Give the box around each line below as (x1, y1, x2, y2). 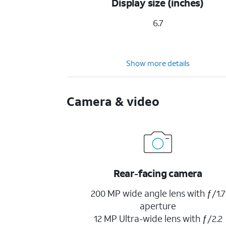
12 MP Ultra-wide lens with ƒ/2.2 (93, 212, 222, 224)
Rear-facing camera (113, 166, 202, 180)
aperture (140, 200, 177, 212)
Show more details (126, 58, 190, 68)
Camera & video (67, 93, 160, 109)
